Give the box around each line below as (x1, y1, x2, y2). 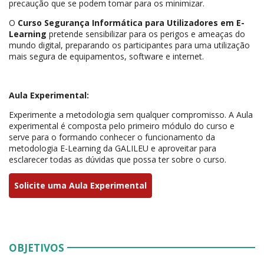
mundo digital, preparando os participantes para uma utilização (9, 39, 250, 51)
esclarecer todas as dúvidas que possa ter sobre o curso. (9, 154, 226, 166)
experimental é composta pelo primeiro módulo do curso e (9, 120, 235, 132)
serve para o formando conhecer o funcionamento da (9, 131, 215, 143)
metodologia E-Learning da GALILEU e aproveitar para (9, 143, 216, 154)
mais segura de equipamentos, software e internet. (9, 51, 204, 62)
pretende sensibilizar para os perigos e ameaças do (47, 28, 245, 40)
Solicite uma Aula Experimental (14, 180, 147, 192)
